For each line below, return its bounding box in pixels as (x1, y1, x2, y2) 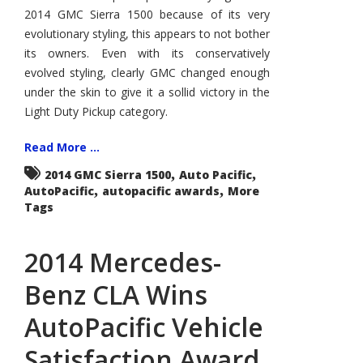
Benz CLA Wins (24, 277, 207, 312)
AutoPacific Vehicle (24, 310, 263, 344)
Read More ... (24, 139, 100, 155)
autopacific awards (102, 183, 220, 199)
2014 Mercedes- (24, 245, 221, 280)
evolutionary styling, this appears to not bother (24, 26, 270, 41)
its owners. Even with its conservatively (24, 45, 270, 61)
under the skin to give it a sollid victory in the (24, 84, 270, 100)
